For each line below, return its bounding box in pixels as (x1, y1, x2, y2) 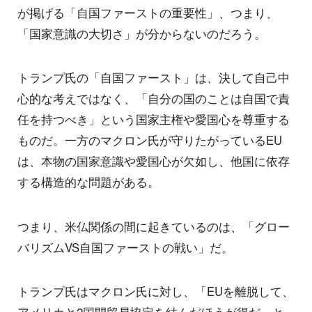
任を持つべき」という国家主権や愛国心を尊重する (17, 111, 290, 128)
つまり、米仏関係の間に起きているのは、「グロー (17, 217, 290, 235)
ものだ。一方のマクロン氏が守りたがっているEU (17, 132, 282, 149)
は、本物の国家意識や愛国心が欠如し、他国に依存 (17, 153, 290, 170)
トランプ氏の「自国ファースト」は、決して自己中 (17, 69, 290, 86)
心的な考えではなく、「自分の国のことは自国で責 (17, 90, 290, 107)
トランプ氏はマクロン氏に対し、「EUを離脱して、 (17, 283, 294, 300)
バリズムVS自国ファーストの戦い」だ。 (17, 238, 233, 256)
